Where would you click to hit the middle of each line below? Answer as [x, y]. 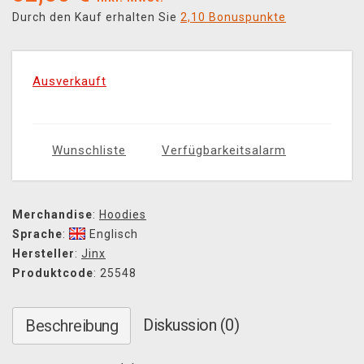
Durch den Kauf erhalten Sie [96, 17]
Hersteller [43, 254]
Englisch [114, 234]
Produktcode [53, 273]
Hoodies [123, 215]
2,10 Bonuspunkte [233, 17]
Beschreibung [71, 326]
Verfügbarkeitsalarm [224, 151]
